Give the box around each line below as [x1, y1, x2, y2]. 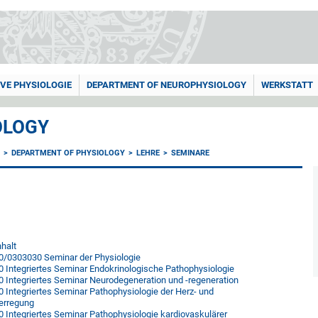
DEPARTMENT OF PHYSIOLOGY [11, 148, 126, 158]
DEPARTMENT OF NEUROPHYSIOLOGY [87, 79, 246, 90]
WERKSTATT [261, 79, 313, 90]
